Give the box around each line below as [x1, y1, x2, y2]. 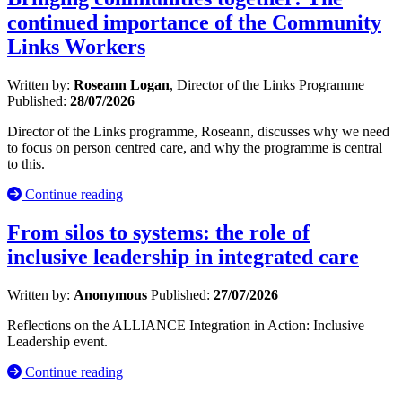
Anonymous [74, 286, 147, 302]
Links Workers [7, 35, 145, 59]
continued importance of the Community [7, 11, 381, 35]
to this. [7, 156, 45, 172]
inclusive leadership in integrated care [7, 244, 359, 268]
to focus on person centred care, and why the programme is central [7, 140, 382, 156]
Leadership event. [7, 333, 108, 349]
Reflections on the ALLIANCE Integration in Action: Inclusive [7, 317, 364, 333]
